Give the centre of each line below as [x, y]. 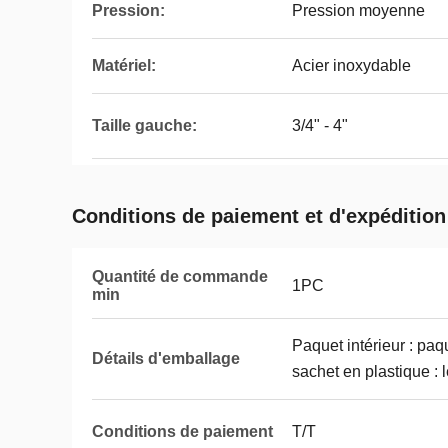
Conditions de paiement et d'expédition [259, 216]
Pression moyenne [358, 10]
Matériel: [124, 65]
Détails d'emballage [166, 358]
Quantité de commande [180, 276]
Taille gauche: [144, 125]
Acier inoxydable [351, 65]
